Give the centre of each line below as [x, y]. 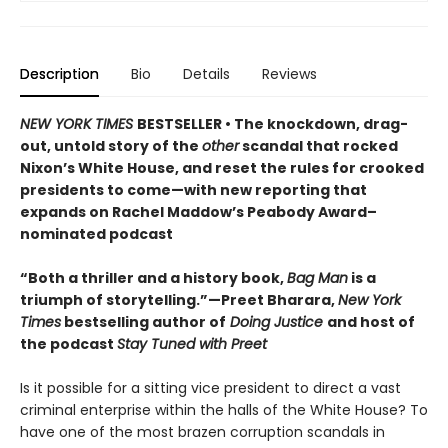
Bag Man [317, 277]
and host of [371, 321]
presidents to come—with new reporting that [193, 189]
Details [206, 73]
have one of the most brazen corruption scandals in [202, 431]
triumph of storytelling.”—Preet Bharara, [179, 299]
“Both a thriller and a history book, [153, 277]
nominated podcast [96, 233]
